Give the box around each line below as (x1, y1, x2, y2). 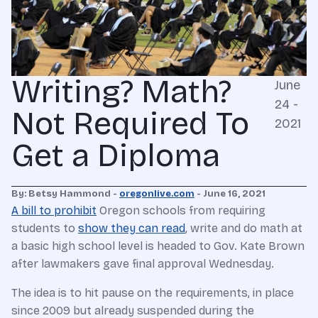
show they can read (78, 221, 185, 235)
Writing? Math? (11, 72, 231, 111)
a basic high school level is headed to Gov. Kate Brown (11, 238, 305, 253)
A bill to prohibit (11, 203, 97, 217)
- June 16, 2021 (194, 187, 265, 199)
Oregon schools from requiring (97, 203, 265, 217)
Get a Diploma (11, 136, 220, 175)
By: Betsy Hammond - (11, 187, 119, 199)
